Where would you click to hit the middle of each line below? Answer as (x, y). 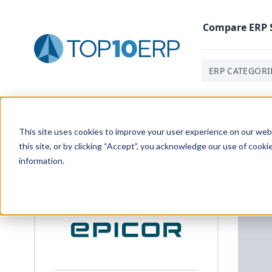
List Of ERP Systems (113, 116)
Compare (226, 27)
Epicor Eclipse (195, 116)
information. (41, 160)
